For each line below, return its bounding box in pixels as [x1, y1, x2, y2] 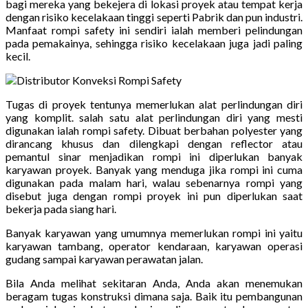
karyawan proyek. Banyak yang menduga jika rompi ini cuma [5, 162, 302, 176]
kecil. [5, 49, 30, 63]
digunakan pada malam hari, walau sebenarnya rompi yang [5, 175, 302, 189]
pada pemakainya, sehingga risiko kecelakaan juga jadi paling [5, 36, 302, 49]
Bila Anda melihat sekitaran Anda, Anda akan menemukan [5, 276, 302, 289]
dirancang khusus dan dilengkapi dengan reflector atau [5, 136, 302, 150]
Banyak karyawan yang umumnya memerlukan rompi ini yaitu [5, 225, 302, 239]
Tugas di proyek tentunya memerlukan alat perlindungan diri [5, 97, 302, 111]
